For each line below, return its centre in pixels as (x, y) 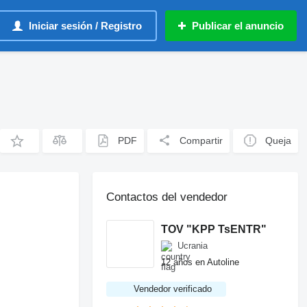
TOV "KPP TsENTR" (214, 229)
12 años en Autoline (200, 262)
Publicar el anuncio (238, 26)
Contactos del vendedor (167, 197)
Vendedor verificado (173, 289)
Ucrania (193, 246)
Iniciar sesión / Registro (85, 26)
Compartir (201, 140)
